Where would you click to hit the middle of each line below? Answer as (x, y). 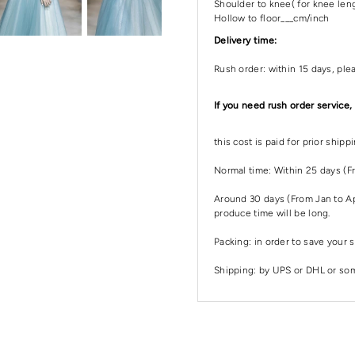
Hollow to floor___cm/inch (271, 18)
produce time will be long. (272, 213)
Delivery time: (245, 40)
